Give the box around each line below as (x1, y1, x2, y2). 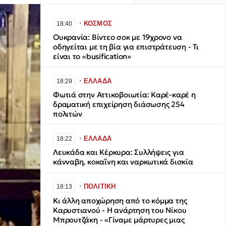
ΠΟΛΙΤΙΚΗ (83, 183, 116, 191)
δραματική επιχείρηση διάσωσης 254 (53, 99, 185, 109)
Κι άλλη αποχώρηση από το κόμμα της (53, 195, 187, 205)
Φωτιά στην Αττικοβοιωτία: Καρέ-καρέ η (53, 90, 196, 100)
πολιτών (53, 109, 82, 119)
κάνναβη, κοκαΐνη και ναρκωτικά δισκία (53, 157, 193, 167)
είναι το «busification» (53, 51, 131, 62)
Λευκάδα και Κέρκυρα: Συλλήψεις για (53, 147, 184, 157)
